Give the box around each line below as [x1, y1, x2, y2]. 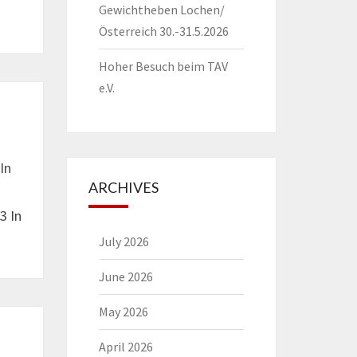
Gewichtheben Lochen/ [98, 2, 225, 18]
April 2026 [98, 339, 153, 355]
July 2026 [98, 233, 149, 249]
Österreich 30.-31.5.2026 [98, 23, 229, 39]
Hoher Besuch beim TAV [98, 58, 228, 74]
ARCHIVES [88, 178, 159, 196]
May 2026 [98, 304, 148, 320]
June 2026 [98, 269, 153, 284]
